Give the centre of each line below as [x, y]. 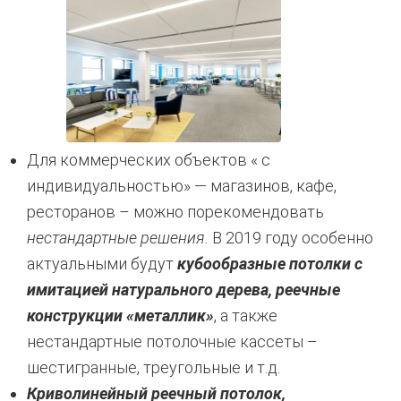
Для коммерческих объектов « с [149, 160]
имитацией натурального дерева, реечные [183, 290]
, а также [246, 316]
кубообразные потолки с [268, 264]
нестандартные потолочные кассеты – [172, 341]
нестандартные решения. [118, 238]
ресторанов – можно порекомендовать [175, 212]
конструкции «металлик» [120, 316]
